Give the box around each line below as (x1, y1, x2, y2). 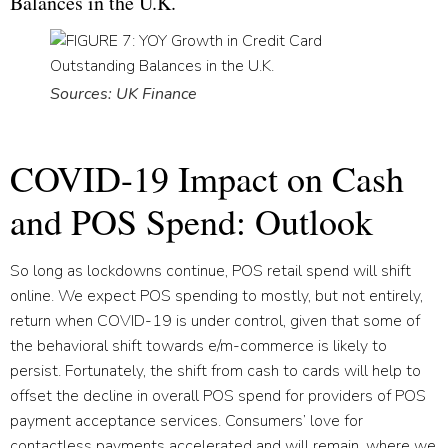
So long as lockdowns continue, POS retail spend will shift (10, 259, 411, 282)
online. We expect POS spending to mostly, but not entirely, (10, 284, 423, 307)
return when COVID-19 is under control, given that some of (10, 309, 420, 332)
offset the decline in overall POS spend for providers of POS (10, 384, 426, 407)
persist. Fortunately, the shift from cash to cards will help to (10, 359, 421, 382)
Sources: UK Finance (50, 82, 197, 105)
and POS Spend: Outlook (10, 196, 373, 245)
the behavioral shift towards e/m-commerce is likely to (10, 334, 387, 357)
